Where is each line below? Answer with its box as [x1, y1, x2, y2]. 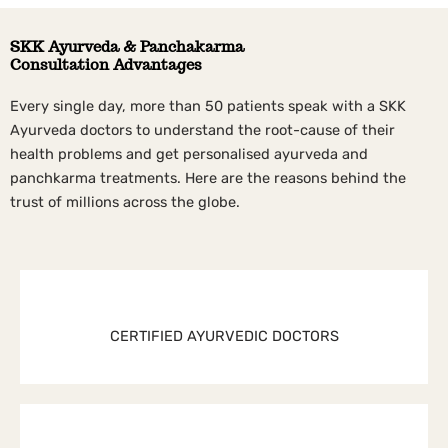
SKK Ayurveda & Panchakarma [10, 37, 244, 57]
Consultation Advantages [10, 55, 202, 75]
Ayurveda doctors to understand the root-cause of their [10, 121, 395, 140]
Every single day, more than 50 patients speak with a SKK [10, 97, 406, 116]
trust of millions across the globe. [10, 193, 240, 212]
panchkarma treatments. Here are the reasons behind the [10, 169, 406, 188]
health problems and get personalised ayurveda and [10, 145, 368, 164]
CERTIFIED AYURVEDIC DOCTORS [109, 326, 339, 345]
